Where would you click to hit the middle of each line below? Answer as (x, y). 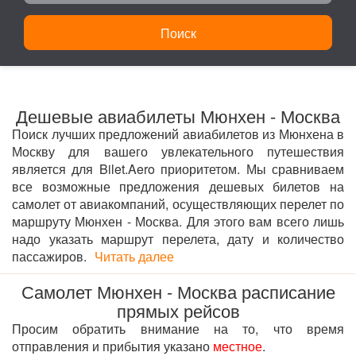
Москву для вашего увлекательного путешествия (178, 151)
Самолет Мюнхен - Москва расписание (178, 291)
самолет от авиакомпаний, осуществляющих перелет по (178, 204)
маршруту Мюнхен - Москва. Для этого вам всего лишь (178, 221)
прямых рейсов (178, 310)
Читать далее (134, 256)
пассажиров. (49, 256)
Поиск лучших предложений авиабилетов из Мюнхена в (178, 134)
